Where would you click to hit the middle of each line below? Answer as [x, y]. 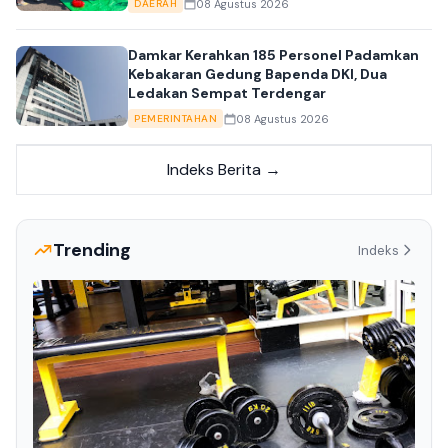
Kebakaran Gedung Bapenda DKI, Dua [257, 74]
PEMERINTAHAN [175, 119]
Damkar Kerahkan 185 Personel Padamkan [273, 55]
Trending [92, 250]
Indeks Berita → [224, 170]
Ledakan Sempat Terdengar [227, 93]
